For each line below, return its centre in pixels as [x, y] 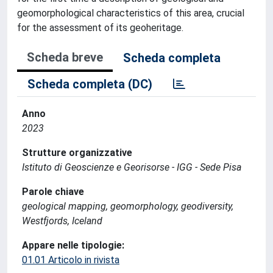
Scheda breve [65, 57]
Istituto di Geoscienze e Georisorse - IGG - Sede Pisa [132, 167]
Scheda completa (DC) [90, 84]
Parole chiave [53, 192]
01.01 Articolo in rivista [71, 260]
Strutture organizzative [77, 153]
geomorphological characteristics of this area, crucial [131, 13]
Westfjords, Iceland [62, 221]
